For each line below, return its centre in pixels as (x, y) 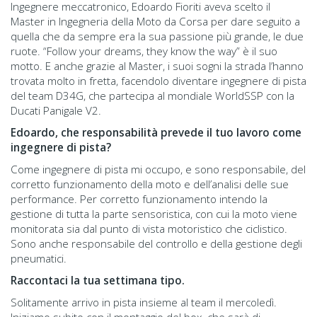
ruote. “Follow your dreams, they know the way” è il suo (144, 51)
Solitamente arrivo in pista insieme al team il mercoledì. (144, 302)
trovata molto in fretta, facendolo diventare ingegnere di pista (158, 80)
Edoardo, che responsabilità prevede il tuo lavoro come (156, 132)
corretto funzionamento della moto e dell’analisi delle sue (150, 184)
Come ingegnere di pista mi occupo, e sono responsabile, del (158, 169)
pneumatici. (39, 258)
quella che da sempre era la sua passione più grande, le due (157, 36)
